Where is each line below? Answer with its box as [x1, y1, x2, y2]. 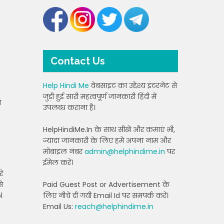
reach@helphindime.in [75, 201, 153, 211]
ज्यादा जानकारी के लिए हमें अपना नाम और [43, 135, 171, 145]
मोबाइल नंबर [43, 146, 84, 156]
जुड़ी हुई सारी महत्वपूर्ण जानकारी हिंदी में [43, 91, 156, 101]
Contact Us [50, 55, 105, 67]
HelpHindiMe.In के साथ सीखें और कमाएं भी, [43, 124, 175, 134]
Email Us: [43, 201, 75, 211]
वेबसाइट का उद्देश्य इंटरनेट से [89, 80, 177, 90]
